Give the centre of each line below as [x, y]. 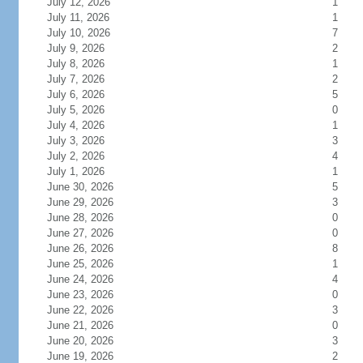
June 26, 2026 [80, 248]
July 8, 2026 [75, 64]
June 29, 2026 [80, 202]
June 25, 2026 [80, 264]
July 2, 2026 [75, 156]
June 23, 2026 [80, 295]
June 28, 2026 [80, 218]
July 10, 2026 [78, 33]
